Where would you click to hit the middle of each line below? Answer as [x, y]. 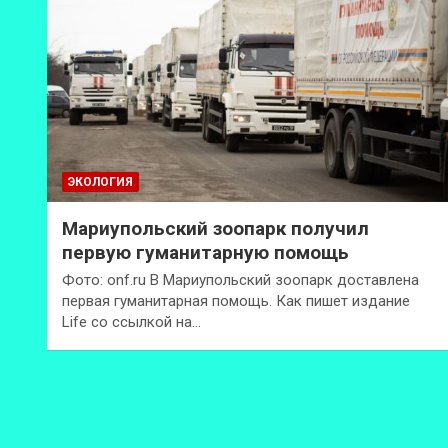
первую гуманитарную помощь [205, 252]
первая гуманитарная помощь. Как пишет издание [236, 300]
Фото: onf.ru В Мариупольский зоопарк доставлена [240, 279]
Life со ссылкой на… [131, 321]
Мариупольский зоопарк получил [215, 228]
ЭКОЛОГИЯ [100, 181]
